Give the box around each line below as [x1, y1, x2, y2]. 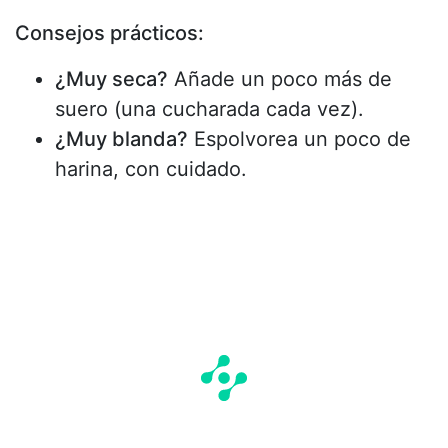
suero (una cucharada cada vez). [55, 96, 364, 121]
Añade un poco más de [168, 66, 392, 91]
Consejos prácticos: [15, 20, 204, 45]
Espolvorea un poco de [188, 126, 411, 151]
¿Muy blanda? [55, 126, 188, 151]
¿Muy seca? [55, 66, 168, 91]
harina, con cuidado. [55, 156, 247, 181]
